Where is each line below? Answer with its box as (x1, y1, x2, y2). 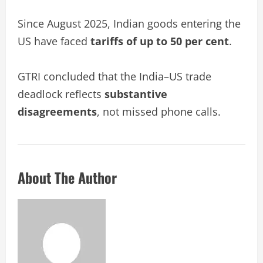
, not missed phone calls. (97, 104, 221, 119)
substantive (104, 86, 167, 101)
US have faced (18, 33, 90, 48)
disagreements (18, 104, 97, 119)
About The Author (18, 166, 117, 188)
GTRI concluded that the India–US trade (18, 69, 211, 83)
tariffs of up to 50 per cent (90, 33, 229, 48)
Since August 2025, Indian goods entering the (18, 16, 241, 31)
